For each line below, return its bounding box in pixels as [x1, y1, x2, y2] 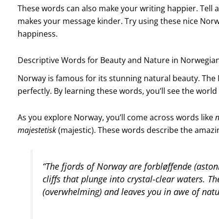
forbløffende [144, 160, 192, 173]
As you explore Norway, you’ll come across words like [17, 112, 215, 123]
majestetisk [17, 125, 56, 136]
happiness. [17, 28, 58, 40]
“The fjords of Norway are [43, 160, 145, 173]
